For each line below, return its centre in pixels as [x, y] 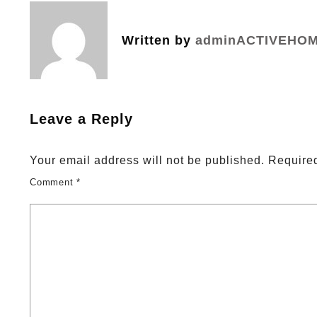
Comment [53, 182]
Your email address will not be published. [147, 160]
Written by [158, 40]
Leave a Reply [81, 119]
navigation [70, 12]
